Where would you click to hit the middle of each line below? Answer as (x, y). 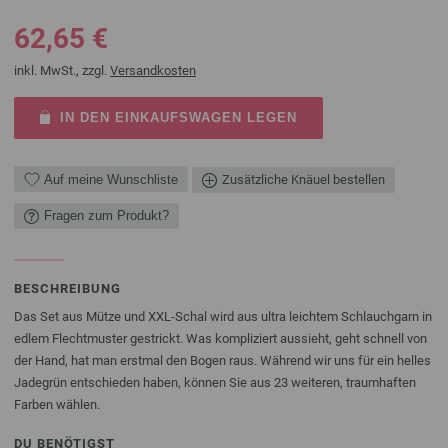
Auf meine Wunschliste (111, 179)
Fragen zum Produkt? (106, 215)
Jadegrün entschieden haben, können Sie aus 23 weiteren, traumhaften (215, 382)
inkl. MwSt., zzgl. (62, 70)
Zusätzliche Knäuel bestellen (303, 179)
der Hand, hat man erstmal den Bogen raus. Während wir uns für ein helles (222, 360)
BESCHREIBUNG (67, 288)
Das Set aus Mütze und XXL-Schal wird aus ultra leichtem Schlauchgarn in (223, 316)
